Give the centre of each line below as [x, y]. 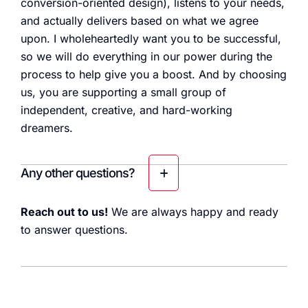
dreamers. [47, 128]
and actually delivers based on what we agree [140, 21]
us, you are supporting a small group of [123, 92]
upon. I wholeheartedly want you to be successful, [151, 39]
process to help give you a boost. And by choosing [154, 75]
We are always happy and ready [193, 212]
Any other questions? [78, 173]
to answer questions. [74, 230]
